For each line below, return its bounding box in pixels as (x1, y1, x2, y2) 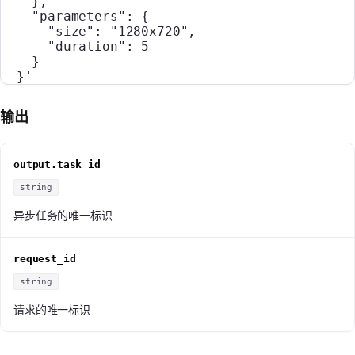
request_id (13, 252, 76, 265)
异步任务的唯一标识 (13, 208, 113, 222)
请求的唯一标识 (13, 302, 90, 316)
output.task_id (13, 158, 101, 170)
